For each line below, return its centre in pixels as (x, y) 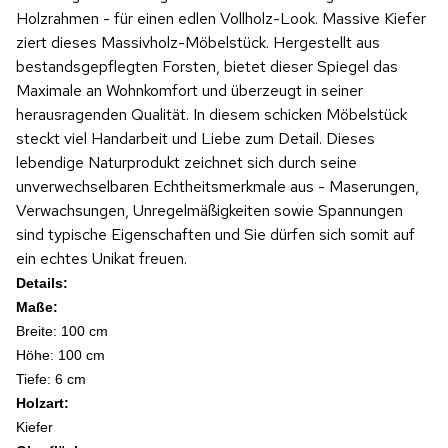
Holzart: (42, 403)
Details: (42, 283)
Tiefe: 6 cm (51, 379)
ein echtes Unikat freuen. (101, 258)
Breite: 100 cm (62, 331)
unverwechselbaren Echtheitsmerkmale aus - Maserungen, (217, 186)
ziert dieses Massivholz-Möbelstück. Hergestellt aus (198, 42)
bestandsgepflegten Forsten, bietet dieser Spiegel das (207, 66)
